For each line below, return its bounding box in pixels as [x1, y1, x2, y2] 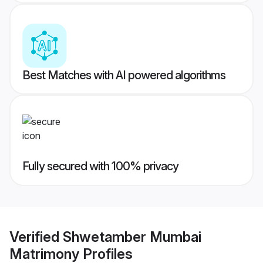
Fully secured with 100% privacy [22, 159, 178, 174]
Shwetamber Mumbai [63, 228, 201, 245]
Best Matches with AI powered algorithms [22, 68, 225, 83]
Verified [9, 228, 63, 245]
